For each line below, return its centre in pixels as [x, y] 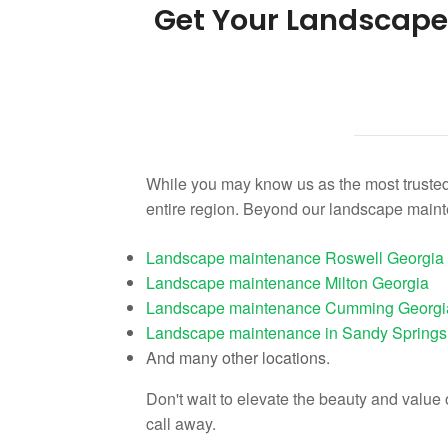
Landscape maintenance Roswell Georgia [295, 257]
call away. [181, 423]
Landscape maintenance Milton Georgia [287, 282]
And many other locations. [238, 357]
